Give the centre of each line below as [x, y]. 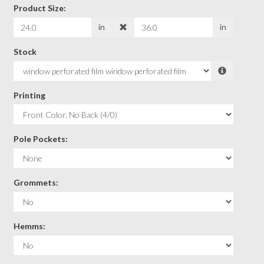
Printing [29, 95]
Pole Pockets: [40, 139]
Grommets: [36, 182]
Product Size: [39, 8]
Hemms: [29, 226]
